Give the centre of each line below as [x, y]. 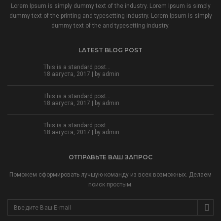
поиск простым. [110, 184]
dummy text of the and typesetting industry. [110, 26]
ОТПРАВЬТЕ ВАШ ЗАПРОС [110, 157]
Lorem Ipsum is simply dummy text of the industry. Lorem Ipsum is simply [110, 6]
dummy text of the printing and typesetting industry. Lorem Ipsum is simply [110, 16]
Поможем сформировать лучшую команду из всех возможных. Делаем [110, 175]
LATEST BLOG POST [110, 50]
